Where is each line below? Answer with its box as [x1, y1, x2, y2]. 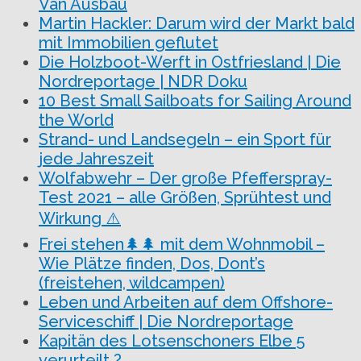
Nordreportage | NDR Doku [39, 71, 247, 91]
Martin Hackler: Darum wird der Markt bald [39, 13, 355, 33]
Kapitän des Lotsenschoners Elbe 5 [39, 330, 305, 351]
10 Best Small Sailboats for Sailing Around [39, 90, 351, 110]
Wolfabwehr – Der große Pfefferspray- [39, 168, 332, 188]
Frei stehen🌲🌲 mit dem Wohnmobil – [39, 234, 325, 254]
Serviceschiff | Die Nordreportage [39, 311, 293, 331]
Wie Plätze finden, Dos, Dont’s [39, 253, 265, 273]
